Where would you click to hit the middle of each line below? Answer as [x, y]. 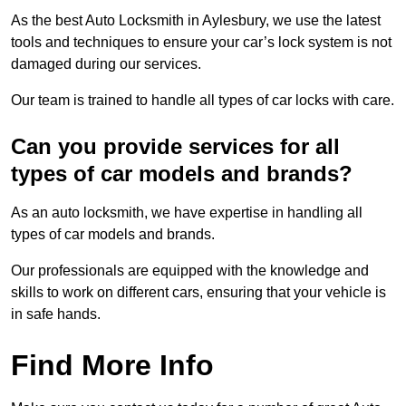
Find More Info [112, 366]
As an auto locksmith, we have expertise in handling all [187, 213]
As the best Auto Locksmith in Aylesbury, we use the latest [196, 21]
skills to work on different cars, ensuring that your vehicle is [198, 293]
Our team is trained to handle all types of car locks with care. [203, 101]
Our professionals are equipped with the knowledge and [190, 271]
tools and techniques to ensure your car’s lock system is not [201, 43]
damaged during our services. [108, 64]
